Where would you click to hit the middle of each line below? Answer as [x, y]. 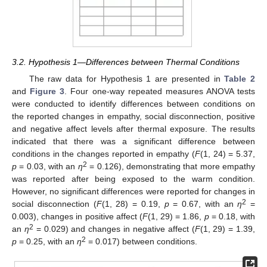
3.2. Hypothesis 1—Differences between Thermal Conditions [126, 62]
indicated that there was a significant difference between [133, 141]
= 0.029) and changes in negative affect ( [114, 229]
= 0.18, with [232, 216]
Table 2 [240, 78]
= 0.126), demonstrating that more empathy [171, 166]
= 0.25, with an [47, 241]
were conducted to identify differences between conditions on [133, 103]
